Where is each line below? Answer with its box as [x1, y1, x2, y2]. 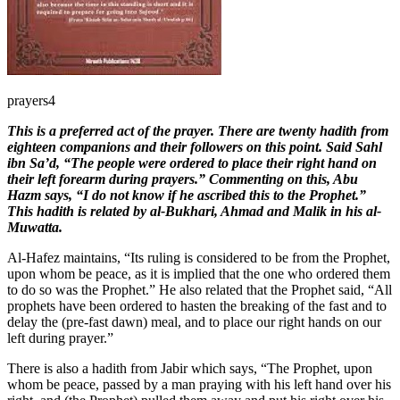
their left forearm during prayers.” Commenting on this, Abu [7, 171, 358, 187]
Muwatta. [7, 219, 62, 235]
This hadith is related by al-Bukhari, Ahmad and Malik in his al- [7, 203, 381, 219]
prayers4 [7, 92, 55, 108]
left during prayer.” [7, 329, 117, 346]
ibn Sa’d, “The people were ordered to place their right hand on [7, 154, 377, 171]
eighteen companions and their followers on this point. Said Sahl [7, 138, 382, 154]
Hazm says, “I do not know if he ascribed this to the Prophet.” [7, 187, 366, 203]
